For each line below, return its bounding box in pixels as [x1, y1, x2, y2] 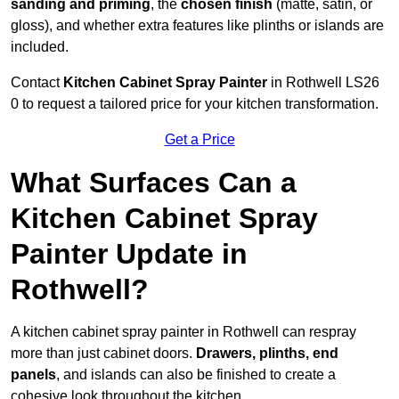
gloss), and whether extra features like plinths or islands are [11, 18, 384, 34]
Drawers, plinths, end [196, 346, 338, 362]
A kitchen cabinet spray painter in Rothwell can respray [11, 324, 356, 340]
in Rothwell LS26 [267, 75, 379, 91]
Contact [11, 75, 63, 91]
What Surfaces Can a [11, 167, 297, 199]
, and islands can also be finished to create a [56, 367, 336, 383]
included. [11, 39, 69, 55]
